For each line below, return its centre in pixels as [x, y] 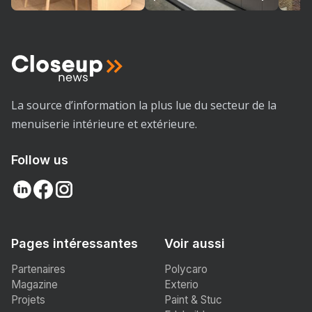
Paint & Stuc [193, 300]
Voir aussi [195, 244]
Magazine [34, 285]
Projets [28, 300]
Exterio [181, 285]
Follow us [40, 160]
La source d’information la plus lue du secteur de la [144, 106]
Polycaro [186, 270]
